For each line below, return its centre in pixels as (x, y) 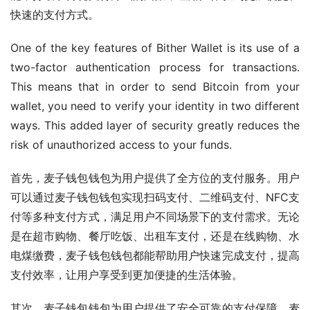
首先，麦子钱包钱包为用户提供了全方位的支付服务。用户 (155, 177)
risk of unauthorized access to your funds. (121, 144)
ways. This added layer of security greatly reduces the (155, 125)
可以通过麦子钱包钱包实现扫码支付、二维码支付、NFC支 (155, 197)
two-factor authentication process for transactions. (155, 67)
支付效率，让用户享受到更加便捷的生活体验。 (127, 274)
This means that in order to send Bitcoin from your (155, 86)
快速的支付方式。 (55, 14)
